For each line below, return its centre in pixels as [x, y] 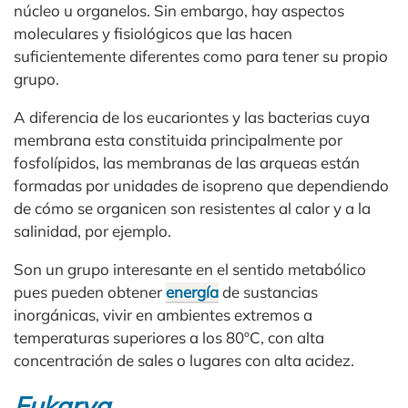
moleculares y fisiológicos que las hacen [153, 33]
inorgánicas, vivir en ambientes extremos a [163, 314]
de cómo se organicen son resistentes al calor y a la [192, 208]
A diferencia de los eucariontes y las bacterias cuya [192, 117]
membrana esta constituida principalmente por [178, 139]
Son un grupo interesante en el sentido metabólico [190, 269]
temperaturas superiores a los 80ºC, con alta [169, 337]
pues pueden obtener [90, 291]
